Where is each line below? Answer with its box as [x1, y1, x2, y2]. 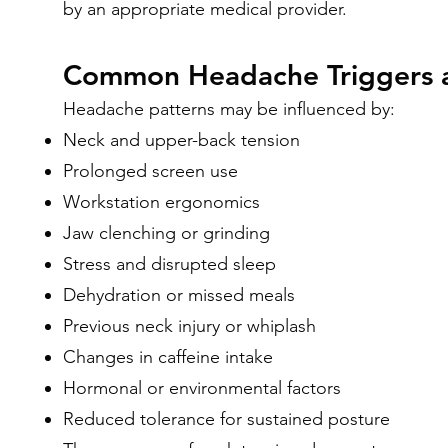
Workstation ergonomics [63, 191, 260, 213]
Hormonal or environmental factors [63, 377, 341, 399]
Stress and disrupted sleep [63, 253, 276, 275]
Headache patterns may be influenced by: [63, 98, 395, 120]
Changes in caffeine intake [63, 346, 273, 368]
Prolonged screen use [63, 160, 238, 182]
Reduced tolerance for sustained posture [63, 408, 390, 430]
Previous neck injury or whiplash [63, 315, 316, 337]
